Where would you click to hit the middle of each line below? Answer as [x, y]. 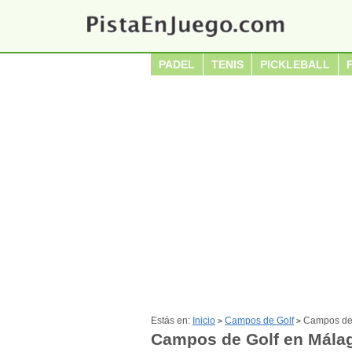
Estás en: [172, 321]
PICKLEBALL [295, 64]
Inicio [204, 321]
